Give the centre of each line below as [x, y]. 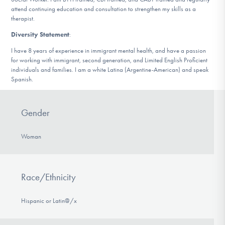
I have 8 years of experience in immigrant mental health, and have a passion [109, 50]
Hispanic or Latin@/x [49, 201]
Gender [35, 113]
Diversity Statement [40, 34]
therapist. [23, 18]
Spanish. [22, 79]
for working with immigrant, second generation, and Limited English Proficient [109, 60]
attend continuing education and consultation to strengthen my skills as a [104, 9]
